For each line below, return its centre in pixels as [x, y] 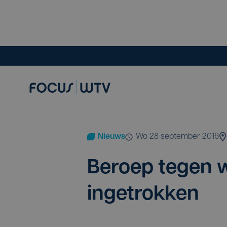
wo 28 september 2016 [181, 137]
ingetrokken [143, 195]
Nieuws [111, 137]
